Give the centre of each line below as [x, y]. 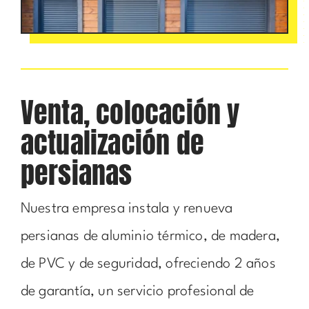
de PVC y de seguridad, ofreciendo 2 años [148, 264]
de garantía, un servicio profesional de [137, 291]
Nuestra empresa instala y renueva [127, 209]
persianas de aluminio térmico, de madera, [150, 236]
